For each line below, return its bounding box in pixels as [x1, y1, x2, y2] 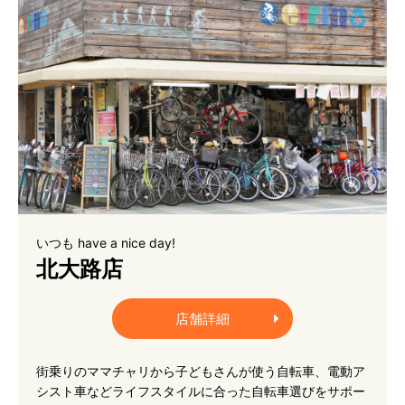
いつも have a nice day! [36, 235, 175, 250]
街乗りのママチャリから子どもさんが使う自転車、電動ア [36, 363, 365, 379]
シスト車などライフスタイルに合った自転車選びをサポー [36, 383, 365, 399]
